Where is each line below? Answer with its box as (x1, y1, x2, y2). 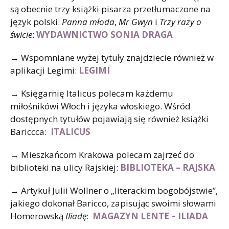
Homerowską (10, 210, 65, 222)
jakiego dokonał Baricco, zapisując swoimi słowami (10, 197, 216, 209)
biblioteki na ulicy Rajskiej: (10, 161, 120, 173)
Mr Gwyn (119, 15, 153, 28)
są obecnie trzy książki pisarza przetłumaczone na (10, 3, 211, 15)
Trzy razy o (159, 15, 201, 28)
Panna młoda (62, 15, 114, 28)
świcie (10, 28, 32, 40)
